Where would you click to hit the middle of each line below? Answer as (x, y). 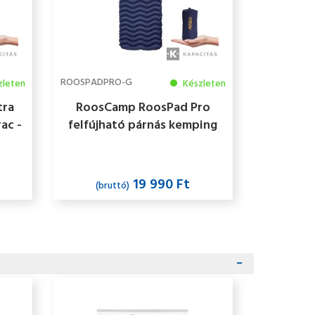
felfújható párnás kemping (143, 126)
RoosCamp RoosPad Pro (143, 108)
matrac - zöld (143, 143)
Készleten (203, 84)
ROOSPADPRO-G (96, 83)
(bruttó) (113, 186)
